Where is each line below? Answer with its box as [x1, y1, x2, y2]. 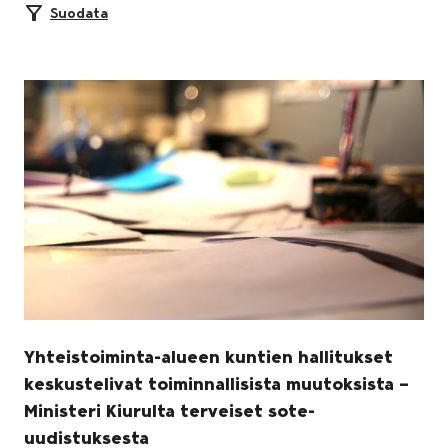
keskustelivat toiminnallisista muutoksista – [24, 372, 409, 395]
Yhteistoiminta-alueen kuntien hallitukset [24, 345, 393, 368]
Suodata [50, 3, 108, 22]
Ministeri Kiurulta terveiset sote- [24, 399, 315, 422]
